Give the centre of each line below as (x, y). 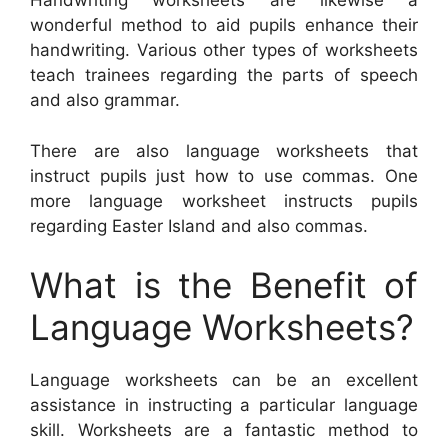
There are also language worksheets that (224, 150)
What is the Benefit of (224, 285)
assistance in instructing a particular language (224, 405)
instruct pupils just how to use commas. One (224, 175)
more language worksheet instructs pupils (224, 200)
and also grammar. (105, 100)
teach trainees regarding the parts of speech (224, 75)
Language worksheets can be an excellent (224, 380)
